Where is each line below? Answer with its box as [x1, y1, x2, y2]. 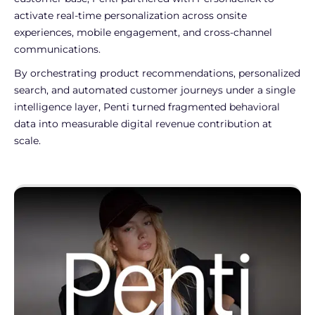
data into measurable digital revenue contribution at [14, 117, 272, 130]
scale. [14, 134, 41, 147]
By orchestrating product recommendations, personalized [14, 66, 300, 79]
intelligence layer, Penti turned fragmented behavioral [14, 100, 280, 113]
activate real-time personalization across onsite [14, 8, 247, 22]
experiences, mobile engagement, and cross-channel [14, 25, 272, 39]
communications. [14, 42, 101, 56]
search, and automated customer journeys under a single [14, 83, 295, 96]
